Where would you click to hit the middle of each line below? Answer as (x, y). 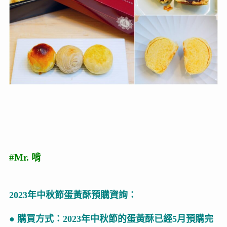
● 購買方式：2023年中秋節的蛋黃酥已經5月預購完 (111, 219)
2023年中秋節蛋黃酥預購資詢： (73, 195)
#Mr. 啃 (25, 158)
